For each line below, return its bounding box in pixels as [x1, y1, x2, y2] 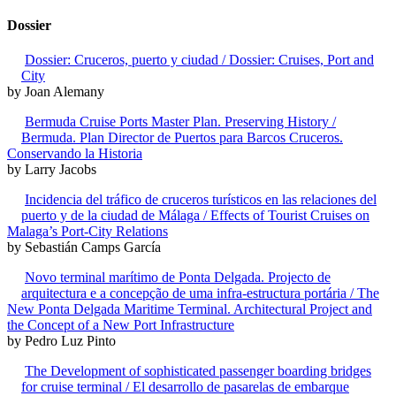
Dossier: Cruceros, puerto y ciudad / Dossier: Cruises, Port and [25, 52, 374, 68]
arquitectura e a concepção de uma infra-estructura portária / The [21, 286, 379, 301]
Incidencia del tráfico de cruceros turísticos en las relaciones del [25, 192, 377, 208]
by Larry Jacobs [7, 162, 96, 178]
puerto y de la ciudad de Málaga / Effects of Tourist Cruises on [21, 208, 369, 224]
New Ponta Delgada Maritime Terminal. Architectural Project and [7, 301, 372, 317]
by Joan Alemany [7, 84, 104, 100]
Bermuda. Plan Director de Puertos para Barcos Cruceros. [21, 130, 343, 146]
